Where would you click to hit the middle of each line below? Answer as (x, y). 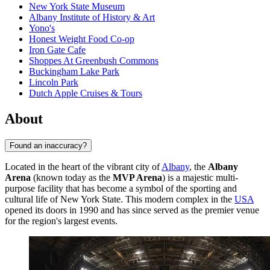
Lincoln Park (54, 83)
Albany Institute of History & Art (92, 17)
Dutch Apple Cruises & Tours (86, 93)
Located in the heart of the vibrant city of (83, 166)
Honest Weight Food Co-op (82, 39)
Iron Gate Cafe (57, 50)
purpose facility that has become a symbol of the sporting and (121, 188)
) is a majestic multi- (200, 177)
